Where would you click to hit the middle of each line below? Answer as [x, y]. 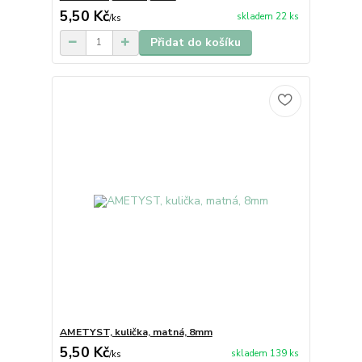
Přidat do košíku [195, 42]
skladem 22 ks [267, 17]
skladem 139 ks [265, 353]
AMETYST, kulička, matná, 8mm [136, 333]
